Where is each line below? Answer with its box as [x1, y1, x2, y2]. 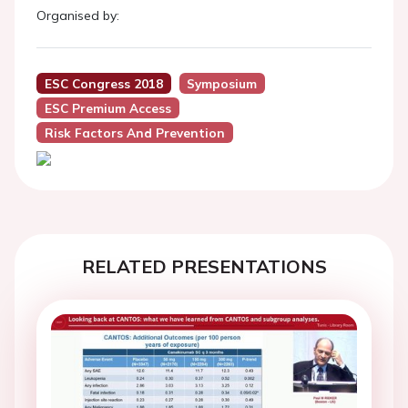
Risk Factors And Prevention [44, 125, 225, 140]
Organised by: [36, 7, 119, 24]
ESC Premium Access [44, 100, 171, 116]
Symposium [187, 76, 258, 91]
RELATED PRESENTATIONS [81, 255, 327, 278]
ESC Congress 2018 [44, 76, 163, 91]
